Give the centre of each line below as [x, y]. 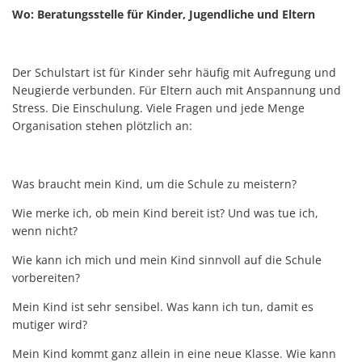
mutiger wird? [50, 324]
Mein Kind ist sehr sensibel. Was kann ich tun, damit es [163, 306]
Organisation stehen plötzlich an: [102, 125]
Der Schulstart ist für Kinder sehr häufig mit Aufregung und [174, 72]
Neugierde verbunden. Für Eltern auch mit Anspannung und [177, 90]
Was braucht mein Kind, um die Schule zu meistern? [154, 183]
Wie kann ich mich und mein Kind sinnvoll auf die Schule [167, 259]
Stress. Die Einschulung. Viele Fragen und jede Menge [158, 107]
